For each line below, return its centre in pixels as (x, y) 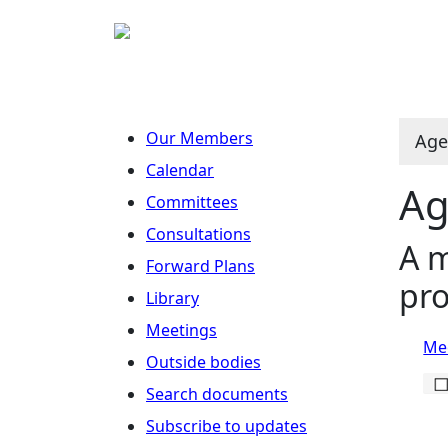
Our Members (199, 138)
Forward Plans (200, 266)
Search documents (217, 394)
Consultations (198, 234)
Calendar (180, 170)
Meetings (181, 330)
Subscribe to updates (226, 426)
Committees (192, 202)
